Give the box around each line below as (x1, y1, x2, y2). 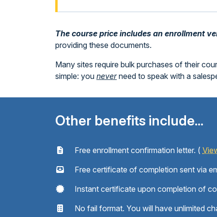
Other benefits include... (55, 112, 203, 129)
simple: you (55, 71, 96, 81)
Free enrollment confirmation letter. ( (73, 145, 202, 155)
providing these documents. (55, 40, 152, 50)
